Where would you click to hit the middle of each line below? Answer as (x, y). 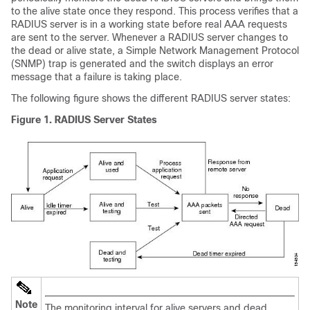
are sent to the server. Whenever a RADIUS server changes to (149, 37)
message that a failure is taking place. (97, 77)
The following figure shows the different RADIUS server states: (151, 98)
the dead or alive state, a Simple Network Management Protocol (155, 51)
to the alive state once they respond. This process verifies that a (155, 11)
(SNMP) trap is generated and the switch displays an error (142, 64)
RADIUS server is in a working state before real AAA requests (149, 24)
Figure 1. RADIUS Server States (84, 120)
